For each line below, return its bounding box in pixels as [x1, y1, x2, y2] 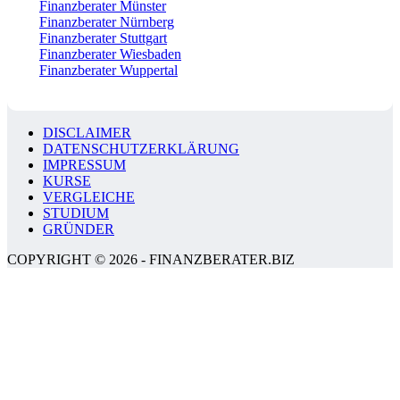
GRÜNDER [43, 221, 114, 237]
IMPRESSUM [43, 157, 126, 173]
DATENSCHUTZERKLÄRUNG [43, 141, 239, 157]
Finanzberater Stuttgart [39, 30, 167, 46]
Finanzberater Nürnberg [39, 14, 174, 30]
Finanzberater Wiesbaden [39, 46, 181, 62]
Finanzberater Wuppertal [39, 62, 178, 79]
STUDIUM [43, 205, 109, 221]
